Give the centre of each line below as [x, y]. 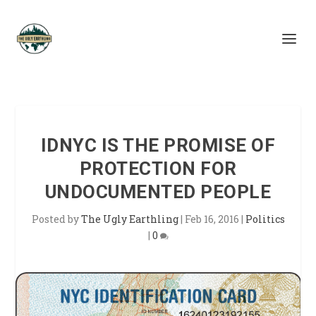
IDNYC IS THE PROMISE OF [158, 145]
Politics [265, 219]
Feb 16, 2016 [212, 219]
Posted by [56, 219]
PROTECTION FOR [158, 169]
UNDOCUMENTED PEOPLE [158, 192]
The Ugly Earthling [129, 219]
